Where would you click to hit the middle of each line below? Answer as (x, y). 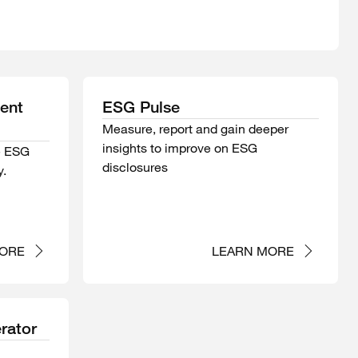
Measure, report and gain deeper (195, 129)
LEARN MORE (253, 251)
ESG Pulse (141, 107)
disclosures (135, 167)
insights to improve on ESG (179, 148)
